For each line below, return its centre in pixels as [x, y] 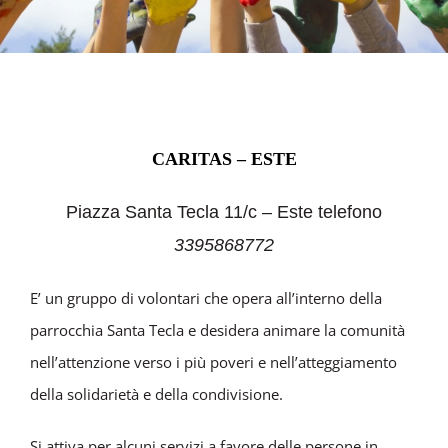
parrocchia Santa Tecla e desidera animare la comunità [217, 330]
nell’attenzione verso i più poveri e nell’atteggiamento [213, 362]
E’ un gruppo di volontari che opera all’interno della [206, 298]
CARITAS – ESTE [224, 159]
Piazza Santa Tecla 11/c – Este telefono [224, 212]
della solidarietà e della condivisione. [156, 394]
